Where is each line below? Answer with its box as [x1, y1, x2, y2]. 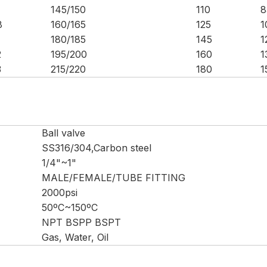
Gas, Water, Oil [42, 231, 108, 243]
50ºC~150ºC [42, 201, 98, 213]
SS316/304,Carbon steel [42, 142, 151, 154]
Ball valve [42, 127, 85, 139]
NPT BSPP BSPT [42, 216, 121, 228]
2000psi [42, 187, 77, 198]
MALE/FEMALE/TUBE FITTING [42, 172, 185, 184]
